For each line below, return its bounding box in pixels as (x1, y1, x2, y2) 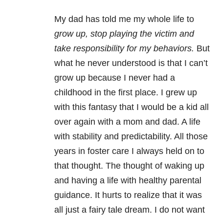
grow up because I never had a (54, 72, 175, 83)
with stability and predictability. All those (54, 131, 208, 141)
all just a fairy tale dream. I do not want (54, 204, 205, 215)
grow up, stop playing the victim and (54, 28, 194, 39)
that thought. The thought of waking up (54, 160, 204, 171)
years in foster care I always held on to (54, 146, 204, 156)
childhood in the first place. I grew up (54, 87, 197, 97)
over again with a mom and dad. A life (54, 116, 200, 127)
